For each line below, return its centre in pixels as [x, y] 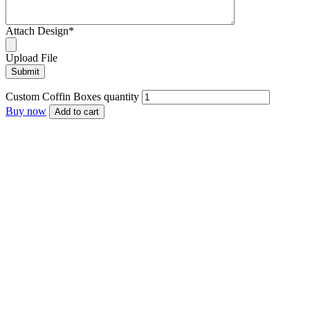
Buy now [26, 111]
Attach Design [37, 30]
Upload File [31, 57]
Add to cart [77, 111]
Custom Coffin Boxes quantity [72, 96]
